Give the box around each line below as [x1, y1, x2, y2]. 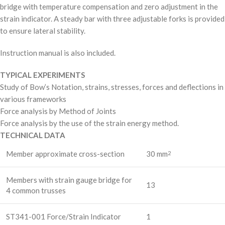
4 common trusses [6, 186, 66, 195]
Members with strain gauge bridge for [6, 175, 132, 184]
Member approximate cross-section [6, 149, 125, 158]
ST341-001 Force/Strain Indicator [6, 212, 121, 221]
